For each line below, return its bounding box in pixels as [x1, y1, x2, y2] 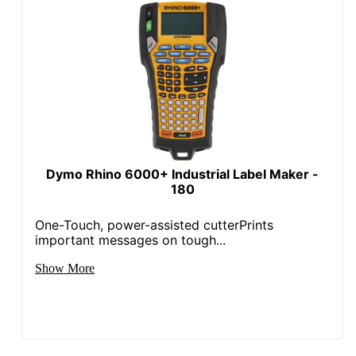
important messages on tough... [35, 231, 226, 248]
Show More [35, 261, 95, 275]
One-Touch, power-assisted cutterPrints [35, 216, 274, 233]
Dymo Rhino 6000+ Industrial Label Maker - [46, 165, 319, 182]
